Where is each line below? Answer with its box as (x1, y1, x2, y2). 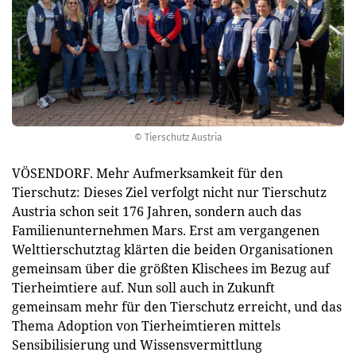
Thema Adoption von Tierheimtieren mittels (12, 317, 281, 335)
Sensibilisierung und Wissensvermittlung (12, 336, 262, 354)
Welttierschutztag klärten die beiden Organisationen (12, 241, 333, 258)
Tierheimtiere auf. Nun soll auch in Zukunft (12, 279, 275, 296)
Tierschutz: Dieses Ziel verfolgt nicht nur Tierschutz (12, 184, 327, 201)
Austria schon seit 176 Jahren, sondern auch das (12, 203, 301, 220)
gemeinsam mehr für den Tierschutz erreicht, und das (12, 298, 342, 315)
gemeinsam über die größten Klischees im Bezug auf (12, 260, 330, 277)
